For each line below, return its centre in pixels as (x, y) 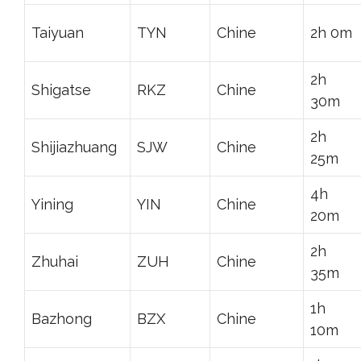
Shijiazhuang (74, 147)
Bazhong (62, 318)
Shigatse (61, 89)
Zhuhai (55, 261)
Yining (52, 204)
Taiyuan (58, 32)
